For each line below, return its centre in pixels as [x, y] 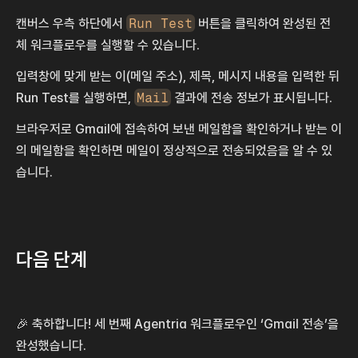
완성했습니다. [51, 345]
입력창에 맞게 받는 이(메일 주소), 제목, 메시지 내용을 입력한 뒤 [178, 76]
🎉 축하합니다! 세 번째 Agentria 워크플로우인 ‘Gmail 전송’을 [177, 324]
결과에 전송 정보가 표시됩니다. [252, 97]
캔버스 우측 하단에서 [71, 23]
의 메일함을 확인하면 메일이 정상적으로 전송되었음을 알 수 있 [174, 150]
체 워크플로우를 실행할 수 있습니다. [108, 45]
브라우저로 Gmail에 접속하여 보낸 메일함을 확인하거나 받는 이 [179, 129]
